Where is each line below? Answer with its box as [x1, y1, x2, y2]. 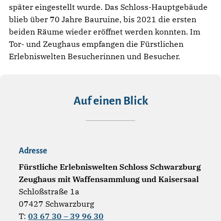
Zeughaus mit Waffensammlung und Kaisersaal [19, 174, 199, 184]
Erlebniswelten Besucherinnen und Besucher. [9, 51, 180, 61]
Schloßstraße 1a [19, 186, 79, 196]
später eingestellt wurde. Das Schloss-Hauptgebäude [9, 1, 208, 12]
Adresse [19, 146, 47, 155]
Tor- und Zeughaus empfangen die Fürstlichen [9, 38, 184, 49]
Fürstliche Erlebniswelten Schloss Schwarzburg [19, 161, 201, 172]
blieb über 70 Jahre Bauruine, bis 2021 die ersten [9, 14, 196, 24]
